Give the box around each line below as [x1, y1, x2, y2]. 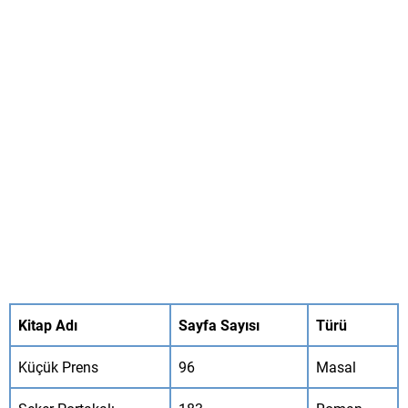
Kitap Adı [18, 315, 77, 334]
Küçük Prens [18, 357, 98, 376]
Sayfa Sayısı [178, 315, 260, 334]
